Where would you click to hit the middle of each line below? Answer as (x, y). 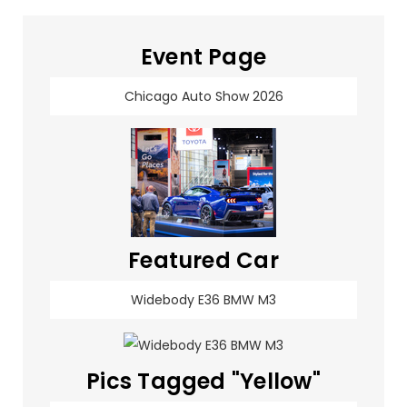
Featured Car (203, 260)
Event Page (203, 57)
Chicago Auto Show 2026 (203, 96)
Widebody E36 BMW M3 (203, 300)
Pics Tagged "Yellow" (203, 382)
